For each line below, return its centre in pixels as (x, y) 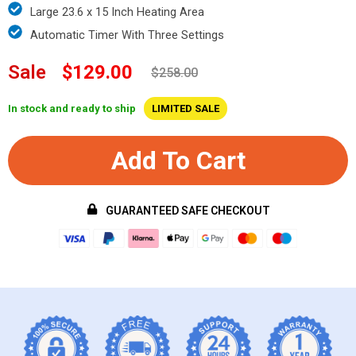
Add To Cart (178, 161)
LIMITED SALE (186, 109)
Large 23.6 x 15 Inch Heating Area (117, 12)
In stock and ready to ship (72, 109)
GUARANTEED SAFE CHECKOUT (188, 211)
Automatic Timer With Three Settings (127, 35)
